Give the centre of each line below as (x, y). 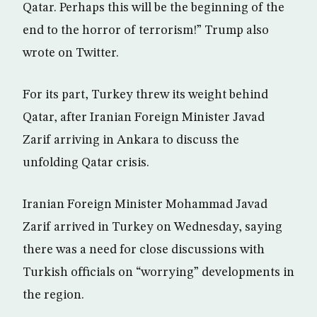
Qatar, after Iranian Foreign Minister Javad (144, 117)
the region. (53, 295)
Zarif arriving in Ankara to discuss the (131, 140)
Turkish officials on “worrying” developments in (158, 272)
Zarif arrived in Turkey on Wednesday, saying (152, 227)
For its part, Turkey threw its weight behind (145, 94)
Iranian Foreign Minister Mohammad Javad (145, 204)
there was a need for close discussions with (144, 249)
